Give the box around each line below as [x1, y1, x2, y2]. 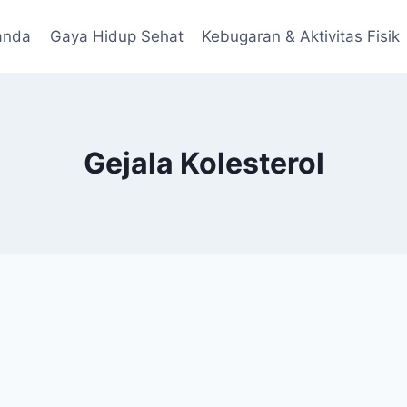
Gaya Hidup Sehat [49, 26, 184, 45]
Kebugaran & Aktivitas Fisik [202, 26, 401, 45]
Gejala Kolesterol [83, 145, 324, 181]
